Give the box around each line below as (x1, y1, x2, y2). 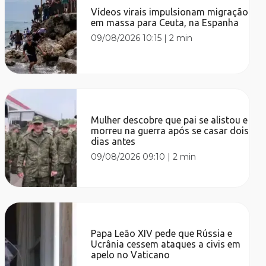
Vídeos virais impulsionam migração (91, 6, 249, 17)
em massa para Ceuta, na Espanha (91, 17, 239, 28)
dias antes (91, 135, 136, 147)
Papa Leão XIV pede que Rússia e (91, 227, 233, 239)
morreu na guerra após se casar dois (91, 125, 249, 136)
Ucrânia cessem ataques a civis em (91, 238, 241, 249)
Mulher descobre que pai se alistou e (91, 114, 248, 125)
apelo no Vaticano (91, 249, 170, 260)
